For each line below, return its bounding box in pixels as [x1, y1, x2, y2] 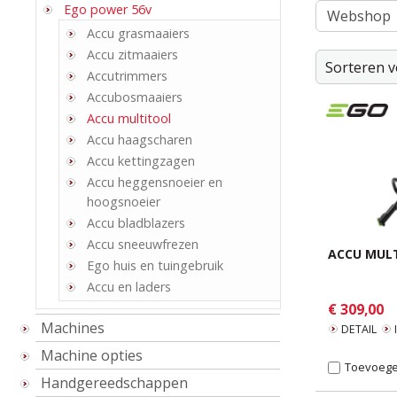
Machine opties [41, 346, 143, 366]
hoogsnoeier [87, 193, 160, 211]
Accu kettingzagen [87, 152, 195, 170]
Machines [41, 318, 105, 339]
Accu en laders [87, 278, 171, 296]
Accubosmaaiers [87, 89, 183, 106]
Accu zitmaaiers [87, 46, 178, 64]
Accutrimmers [87, 67, 167, 85]
